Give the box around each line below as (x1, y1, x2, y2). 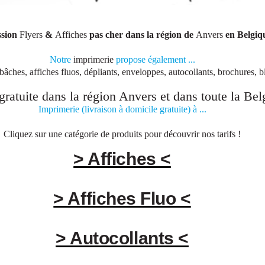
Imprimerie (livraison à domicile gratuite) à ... (38, 104, 206, 115)
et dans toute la (157, 89, 244, 104)
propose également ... (113, 54, 195, 65)
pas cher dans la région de (86, 30, 196, 40)
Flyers (19, 30, 43, 40)
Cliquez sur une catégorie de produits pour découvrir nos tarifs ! (4, 129, 241, 140)
